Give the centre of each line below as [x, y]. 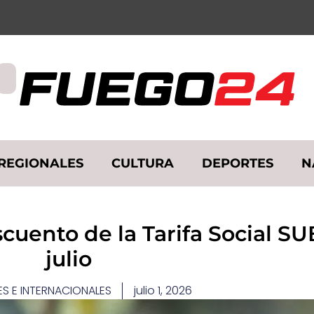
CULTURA [143, 163]
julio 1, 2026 [163, 290]
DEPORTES [238, 163]
